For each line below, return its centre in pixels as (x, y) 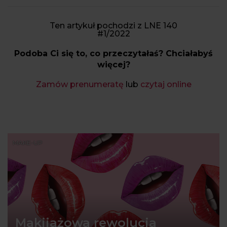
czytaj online (166, 85)
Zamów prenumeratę (80, 85)
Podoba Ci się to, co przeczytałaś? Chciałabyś (113, 54)
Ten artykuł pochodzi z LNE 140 (113, 26)
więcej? (113, 65)
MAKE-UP (28, 143)
